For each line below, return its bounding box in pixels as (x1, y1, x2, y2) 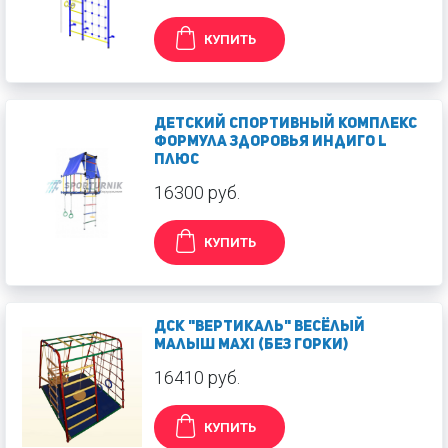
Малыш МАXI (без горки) (154, 338, 348, 354)
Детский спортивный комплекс (154, 117, 417, 133)
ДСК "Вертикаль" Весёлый (154, 320, 365, 336)
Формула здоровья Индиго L (154, 135, 387, 151)
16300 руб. (154, 182, 240, 204)
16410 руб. (154, 367, 240, 389)
